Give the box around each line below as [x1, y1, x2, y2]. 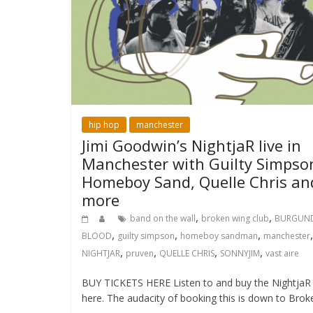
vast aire [265, 247, 299, 260]
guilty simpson [117, 230, 175, 242]
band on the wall [130, 212, 196, 225]
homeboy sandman [180, 230, 258, 242]
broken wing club [201, 212, 269, 225]
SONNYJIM [220, 247, 260, 260]
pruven [126, 247, 154, 260]
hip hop [89, 119, 119, 131]
